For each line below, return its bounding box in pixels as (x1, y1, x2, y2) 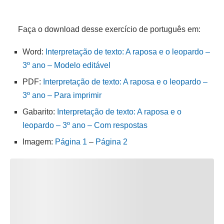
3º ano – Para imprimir (22, 90, 101, 99)
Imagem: (22, 137, 55, 146)
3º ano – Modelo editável (22, 60, 110, 69)
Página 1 (55, 137, 87, 146)
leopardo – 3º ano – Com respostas (22, 120, 147, 129)
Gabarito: (22, 107, 57, 116)
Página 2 (95, 137, 127, 146)
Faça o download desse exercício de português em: (10, 24, 200, 33)
